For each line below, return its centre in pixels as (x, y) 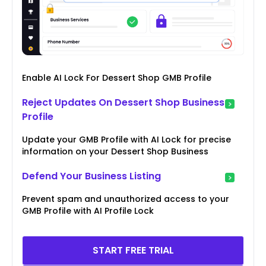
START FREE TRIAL (133, 251)
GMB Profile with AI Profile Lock (88, 211)
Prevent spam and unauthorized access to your (126, 199)
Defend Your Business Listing (91, 176)
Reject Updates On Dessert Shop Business (123, 103)
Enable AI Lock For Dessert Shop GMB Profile (117, 78)
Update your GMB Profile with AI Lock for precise (126, 140)
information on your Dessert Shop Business (115, 152)
